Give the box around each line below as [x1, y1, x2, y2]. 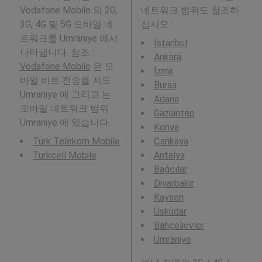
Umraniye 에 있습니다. [19, 117, 111, 129]
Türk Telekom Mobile [32, 136, 120, 147]
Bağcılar [153, 164, 187, 175]
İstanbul [153, 37, 187, 49]
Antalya [153, 150, 185, 161]
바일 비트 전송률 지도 [19, 75, 111, 87]
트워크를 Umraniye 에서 [19, 33, 118, 44]
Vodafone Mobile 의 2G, [19, 5, 118, 16]
